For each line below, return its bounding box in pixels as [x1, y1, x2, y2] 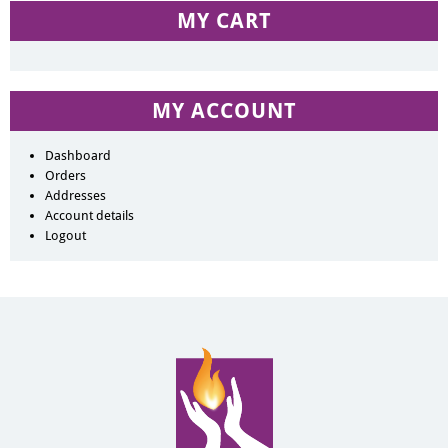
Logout [45, 228, 86, 244]
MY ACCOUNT [151, 99, 297, 124]
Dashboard [45, 148, 111, 164]
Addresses [45, 188, 106, 204]
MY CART [176, 9, 272, 34]
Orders [45, 168, 86, 184]
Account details [45, 208, 134, 224]
